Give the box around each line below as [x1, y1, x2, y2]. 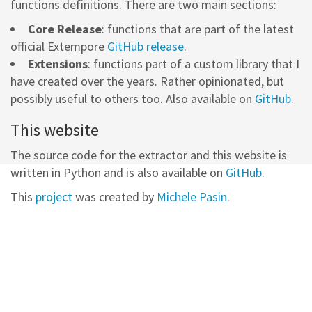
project [36, 189, 72, 205]
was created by [72, 189, 157, 205]
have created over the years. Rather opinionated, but [10, 73, 284, 89]
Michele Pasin [157, 189, 227, 205]
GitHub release [107, 38, 184, 54]
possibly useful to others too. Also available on [10, 91, 255, 107]
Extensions [28, 56, 88, 72]
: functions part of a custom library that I [88, 56, 299, 72]
